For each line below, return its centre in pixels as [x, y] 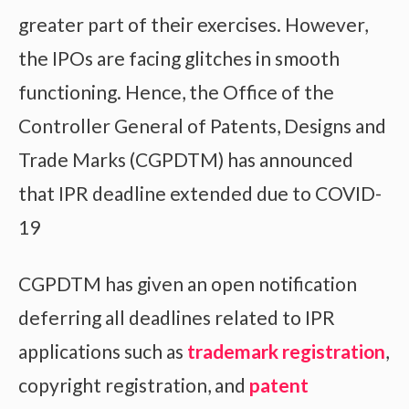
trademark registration [286, 351]
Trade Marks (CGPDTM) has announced [186, 159]
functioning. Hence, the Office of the [176, 91]
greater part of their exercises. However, [193, 24]
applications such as [103, 351]
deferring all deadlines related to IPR [177, 317]
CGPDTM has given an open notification [188, 283]
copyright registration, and [134, 384]
